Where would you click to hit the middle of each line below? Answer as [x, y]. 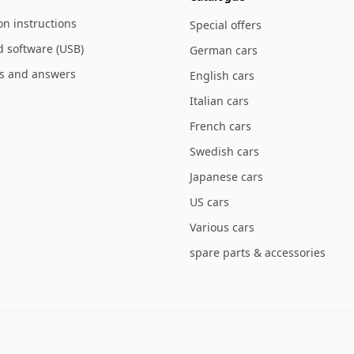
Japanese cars [226, 177]
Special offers [226, 25]
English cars [222, 76]
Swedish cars [224, 152]
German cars [224, 51]
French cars [220, 126]
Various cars [222, 228]
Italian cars [219, 101]
